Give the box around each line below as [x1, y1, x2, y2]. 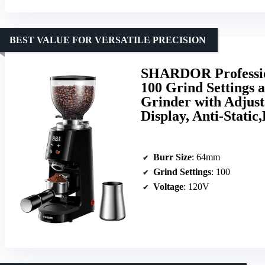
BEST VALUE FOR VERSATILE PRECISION [9, 35, 206, 46]
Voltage [153, 182, 183, 192]
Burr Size [153, 152, 192, 162]
